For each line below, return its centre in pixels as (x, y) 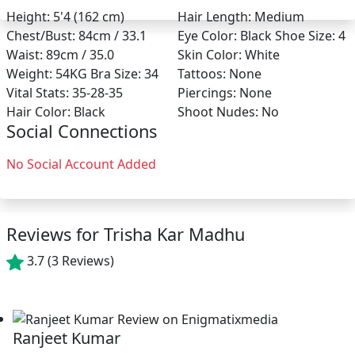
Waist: (26, 55)
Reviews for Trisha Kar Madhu (126, 234)
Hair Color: (40, 112)
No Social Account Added (81, 164)
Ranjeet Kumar (67, 338)
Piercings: (208, 93)
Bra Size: (117, 74)
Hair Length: (216, 17)
